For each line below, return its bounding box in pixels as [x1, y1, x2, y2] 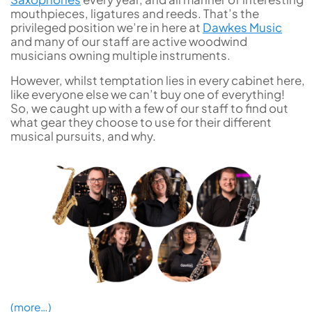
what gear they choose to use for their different [10, 114, 272, 130]
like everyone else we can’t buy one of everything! [10, 86, 285, 102]
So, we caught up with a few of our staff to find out [10, 100, 288, 116]
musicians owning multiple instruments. [10, 47, 233, 63]
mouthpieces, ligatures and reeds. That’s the [10, 5, 259, 21]
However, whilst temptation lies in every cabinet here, [10, 72, 305, 88]
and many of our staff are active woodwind [10, 33, 247, 49]
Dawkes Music [203, 19, 282, 35]
